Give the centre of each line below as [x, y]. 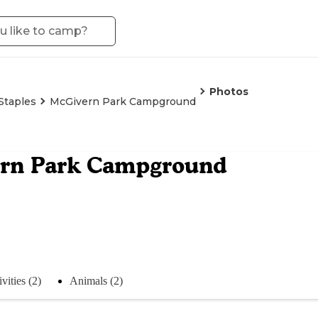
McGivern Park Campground [123, 102]
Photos [229, 92]
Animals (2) [96, 280]
